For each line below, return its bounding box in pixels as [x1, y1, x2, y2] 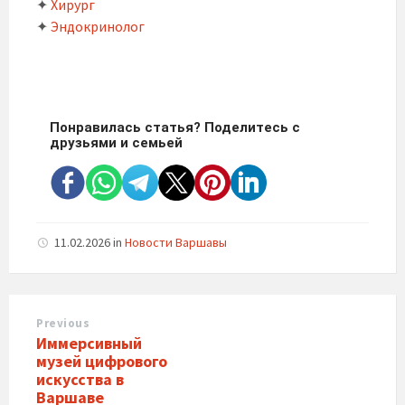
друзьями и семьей [50, 135, 183, 151]
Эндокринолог [48, 17, 145, 35]
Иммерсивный [36, 333, 142, 353]
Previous [36, 316, 90, 331]
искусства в [36, 369, 124, 390]
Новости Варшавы [125, 234, 227, 250]
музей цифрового [36, 351, 167, 372]
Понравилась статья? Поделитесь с [50, 119, 300, 136]
